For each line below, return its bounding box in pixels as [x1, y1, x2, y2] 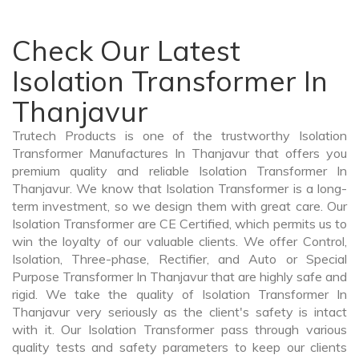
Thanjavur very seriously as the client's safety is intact [12, 304, 347, 321]
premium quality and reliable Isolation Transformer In [12, 163, 347, 179]
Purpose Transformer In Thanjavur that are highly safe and [12, 268, 347, 285]
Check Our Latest [12, 33, 240, 69]
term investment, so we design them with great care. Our [12, 198, 347, 215]
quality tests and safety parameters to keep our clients [12, 339, 347, 356]
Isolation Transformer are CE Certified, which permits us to [12, 216, 347, 232]
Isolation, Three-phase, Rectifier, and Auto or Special [12, 251, 347, 268]
